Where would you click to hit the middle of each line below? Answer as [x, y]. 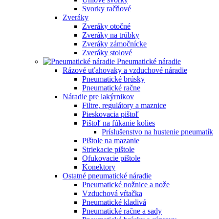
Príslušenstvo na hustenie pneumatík [157, 131]
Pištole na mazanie [111, 140]
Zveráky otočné [106, 26]
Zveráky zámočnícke [114, 44]
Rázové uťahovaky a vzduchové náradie [125, 70]
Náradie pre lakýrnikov [98, 96]
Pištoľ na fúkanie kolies [119, 123]
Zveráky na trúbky [111, 35]
